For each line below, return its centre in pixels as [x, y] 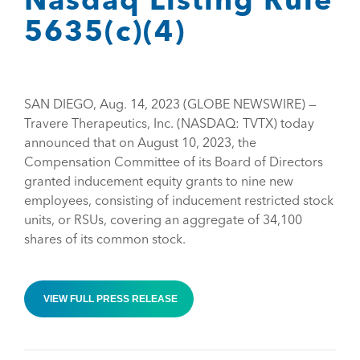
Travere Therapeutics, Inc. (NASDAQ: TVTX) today [169, 123]
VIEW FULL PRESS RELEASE [110, 299]
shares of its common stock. [105, 238]
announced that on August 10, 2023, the [140, 142]
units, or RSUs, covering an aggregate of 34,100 [163, 219]
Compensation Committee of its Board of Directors [174, 161]
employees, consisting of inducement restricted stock [179, 200]
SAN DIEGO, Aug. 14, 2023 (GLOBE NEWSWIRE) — [170, 103]
